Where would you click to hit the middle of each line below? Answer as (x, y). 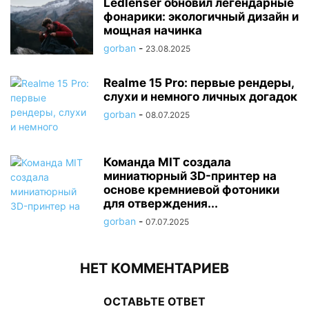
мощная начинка (153, 30)
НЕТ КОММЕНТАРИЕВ (154, 268)
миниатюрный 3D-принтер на (190, 176)
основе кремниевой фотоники (191, 189)
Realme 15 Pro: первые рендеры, (199, 82)
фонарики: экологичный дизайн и (201, 16)
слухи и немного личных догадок (200, 96)
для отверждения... (161, 203)
